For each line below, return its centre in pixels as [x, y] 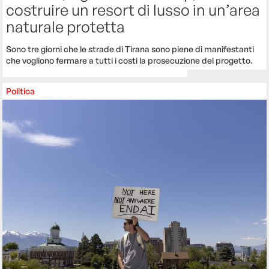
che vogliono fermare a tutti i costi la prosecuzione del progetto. [130, 61]
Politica [21, 91]
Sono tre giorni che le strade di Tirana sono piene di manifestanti [130, 49]
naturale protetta [66, 27]
